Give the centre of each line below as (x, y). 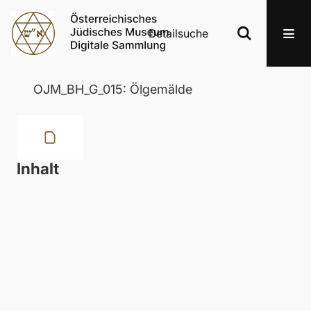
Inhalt (38, 168)
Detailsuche (178, 33)
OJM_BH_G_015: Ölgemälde (113, 89)
